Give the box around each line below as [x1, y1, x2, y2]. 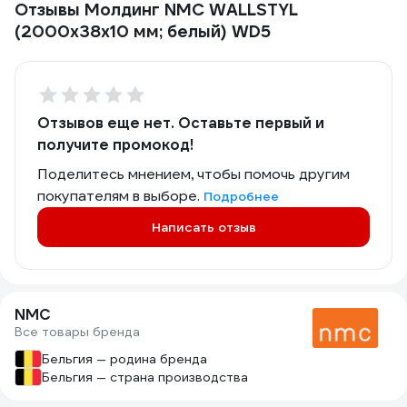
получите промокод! [37, 135, 194, 154]
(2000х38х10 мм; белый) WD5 [15, 21, 271, 42]
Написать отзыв [151, 219, 256, 235]
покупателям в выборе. [37, 186, 203, 205]
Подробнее [203, 188, 279, 204]
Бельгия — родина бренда [42, 351, 207, 367]
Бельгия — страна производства [42, 369, 248, 385]
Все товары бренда [15, 323, 140, 340]
